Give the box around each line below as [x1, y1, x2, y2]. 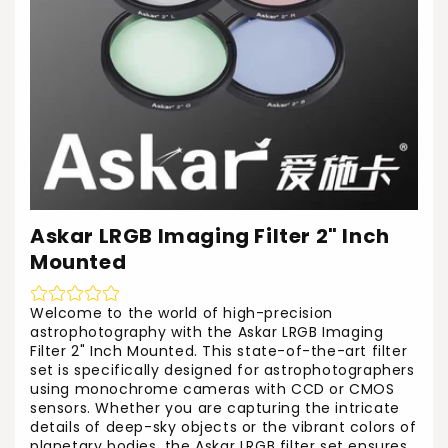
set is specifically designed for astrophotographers [30, 360, 415, 380]
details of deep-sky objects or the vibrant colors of [30, 417, 417, 437]
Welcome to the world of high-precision [30, 303, 333, 323]
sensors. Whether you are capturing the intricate [30, 398, 400, 418]
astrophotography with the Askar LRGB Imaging [30, 322, 384, 342]
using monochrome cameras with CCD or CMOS [30, 379, 395, 399]
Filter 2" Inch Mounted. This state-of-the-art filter [30, 341, 408, 361]
